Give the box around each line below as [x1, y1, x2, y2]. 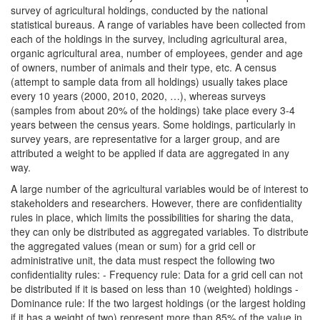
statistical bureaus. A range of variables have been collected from [11, 17, 306, 31]
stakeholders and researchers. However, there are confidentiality [11, 196, 302, 210]
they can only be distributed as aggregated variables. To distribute [11, 224, 309, 239]
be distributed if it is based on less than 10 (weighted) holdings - [11, 281, 299, 296]
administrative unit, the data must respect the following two [11, 253, 275, 267]
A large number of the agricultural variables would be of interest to [11, 181, 309, 196]
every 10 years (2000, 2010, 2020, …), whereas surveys [11, 89, 266, 103]
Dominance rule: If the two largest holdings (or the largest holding [11, 296, 306, 310]
